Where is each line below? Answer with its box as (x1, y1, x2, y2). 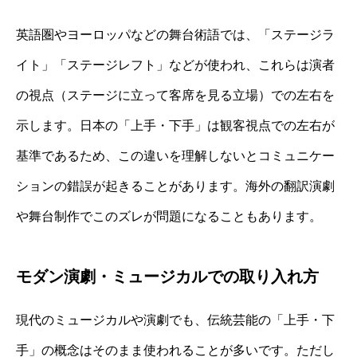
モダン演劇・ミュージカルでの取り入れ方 (16, 268, 319, 286)
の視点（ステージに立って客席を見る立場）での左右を (16, 88, 335, 103)
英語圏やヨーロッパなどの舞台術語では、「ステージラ (16, 28, 335, 42)
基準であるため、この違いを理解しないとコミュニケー (16, 149, 335, 163)
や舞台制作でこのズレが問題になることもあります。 (16, 210, 322, 224)
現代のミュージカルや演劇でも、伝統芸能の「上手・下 (16, 313, 335, 328)
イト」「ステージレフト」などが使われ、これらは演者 (16, 58, 335, 73)
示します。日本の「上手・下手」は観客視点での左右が (16, 119, 335, 133)
